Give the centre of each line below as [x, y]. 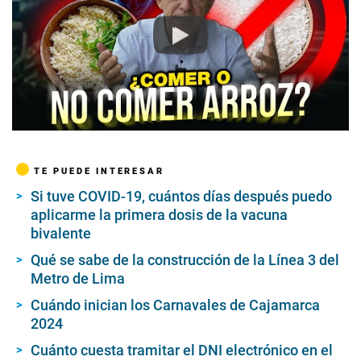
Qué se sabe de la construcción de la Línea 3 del [185, 259]
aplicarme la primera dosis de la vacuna [159, 214]
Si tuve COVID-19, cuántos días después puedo [181, 196]
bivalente [61, 233]
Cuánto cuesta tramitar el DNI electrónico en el [182, 350]
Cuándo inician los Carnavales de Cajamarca [175, 305]
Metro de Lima [78, 278]
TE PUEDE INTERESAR [99, 170]
